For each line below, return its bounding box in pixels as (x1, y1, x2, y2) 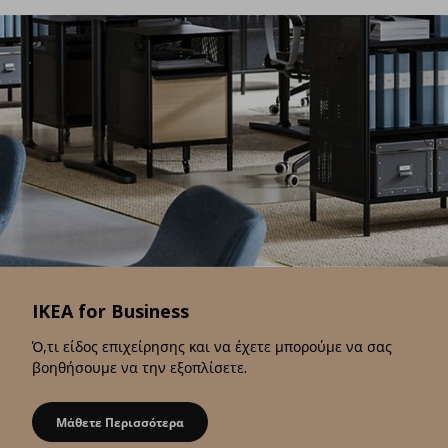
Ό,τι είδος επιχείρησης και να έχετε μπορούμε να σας (32, 337, 392, 357)
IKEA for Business (32, 299, 189, 324)
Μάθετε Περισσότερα (56, 413, 184, 431)
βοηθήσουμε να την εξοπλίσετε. (32, 358, 247, 378)
